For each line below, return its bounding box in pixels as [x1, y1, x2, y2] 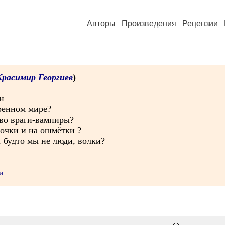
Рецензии [182, 19, 218, 28]
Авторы [87, 19, 116, 28]
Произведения [122, 19, 176, 28]
